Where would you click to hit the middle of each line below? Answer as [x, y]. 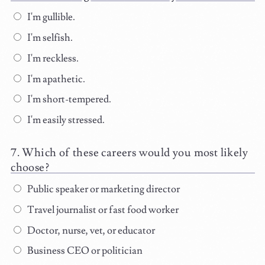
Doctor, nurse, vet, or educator [90, 230]
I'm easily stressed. [65, 120]
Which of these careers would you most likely [135, 153]
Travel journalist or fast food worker [102, 210]
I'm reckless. [52, 58]
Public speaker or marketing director [102, 190]
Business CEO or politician [84, 251]
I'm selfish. [49, 38]
